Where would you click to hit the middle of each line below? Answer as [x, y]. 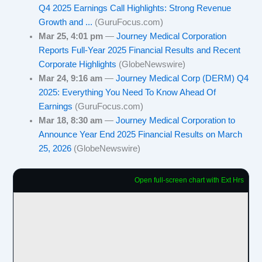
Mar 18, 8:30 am [71, 120]
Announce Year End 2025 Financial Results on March [141, 135]
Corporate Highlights [79, 64]
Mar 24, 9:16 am [71, 78]
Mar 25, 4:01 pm [71, 36]
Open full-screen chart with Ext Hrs [189, 180]
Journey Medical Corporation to [176, 120]
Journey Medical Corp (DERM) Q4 [182, 78]
